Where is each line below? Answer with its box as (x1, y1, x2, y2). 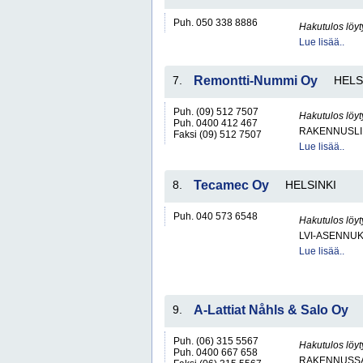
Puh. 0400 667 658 (173, 347, 258, 358)
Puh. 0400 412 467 (173, 117, 258, 129)
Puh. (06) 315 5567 (173, 335, 258, 347)
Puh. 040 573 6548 (173, 211, 258, 222)
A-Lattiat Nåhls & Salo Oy (194, 303, 348, 317)
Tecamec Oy (194, 178, 269, 192)
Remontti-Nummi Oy (194, 74, 318, 88)
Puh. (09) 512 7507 (173, 106, 258, 117)
